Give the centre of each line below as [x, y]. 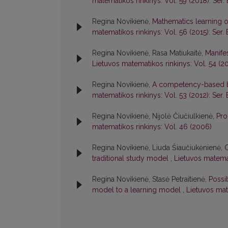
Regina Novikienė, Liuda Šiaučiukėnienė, [158, 148]
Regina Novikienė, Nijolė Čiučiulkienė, [154, 116]
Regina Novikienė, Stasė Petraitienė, [150, 179]
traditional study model [131, 159]
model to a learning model [137, 190]
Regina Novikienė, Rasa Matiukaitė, [149, 53]
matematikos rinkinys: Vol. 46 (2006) [152, 127]
